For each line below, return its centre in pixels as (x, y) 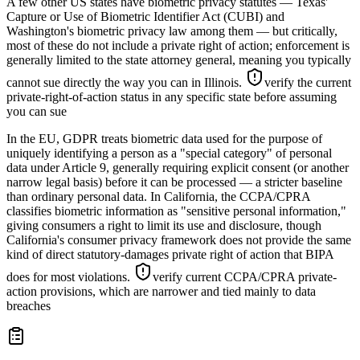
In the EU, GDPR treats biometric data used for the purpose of (164, 139)
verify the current (308, 83)
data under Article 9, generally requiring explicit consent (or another (178, 168)
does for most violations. (70, 277)
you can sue (37, 112)
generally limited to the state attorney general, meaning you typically (179, 60)
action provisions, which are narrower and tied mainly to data (161, 292)
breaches (29, 306)
